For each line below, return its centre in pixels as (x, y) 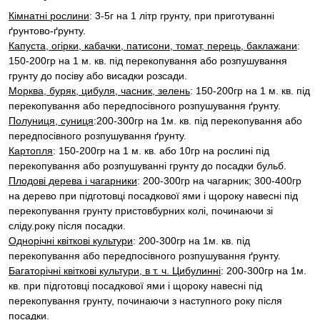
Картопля (31, 150)
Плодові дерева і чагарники (73, 180)
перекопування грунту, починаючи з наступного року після (145, 300)
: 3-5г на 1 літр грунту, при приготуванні (182, 15)
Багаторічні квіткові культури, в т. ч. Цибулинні (115, 270)
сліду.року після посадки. (67, 225)
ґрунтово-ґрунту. (47, 30)
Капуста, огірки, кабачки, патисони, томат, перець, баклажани (153, 45)
